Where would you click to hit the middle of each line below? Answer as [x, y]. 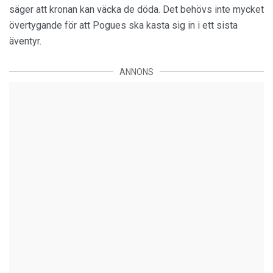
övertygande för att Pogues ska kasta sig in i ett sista [123, 25]
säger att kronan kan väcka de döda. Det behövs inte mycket [136, 9]
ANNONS [136, 72]
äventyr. [25, 41]
